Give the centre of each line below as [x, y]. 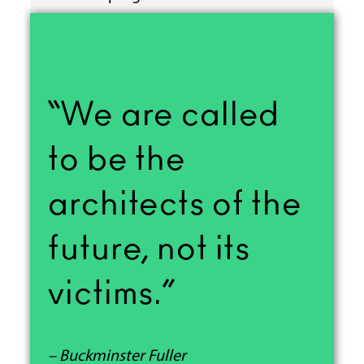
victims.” [112, 295]
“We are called [164, 116]
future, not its [149, 250]
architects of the [175, 205]
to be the [117, 160]
